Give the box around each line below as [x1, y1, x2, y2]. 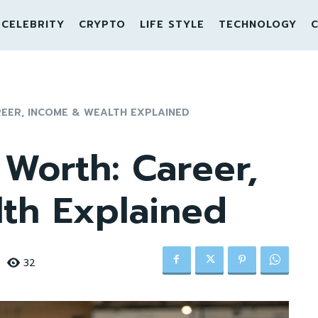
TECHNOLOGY [218, 17, 297, 32]
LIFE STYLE [139, 17, 204, 32]
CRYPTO [78, 17, 126, 32]
